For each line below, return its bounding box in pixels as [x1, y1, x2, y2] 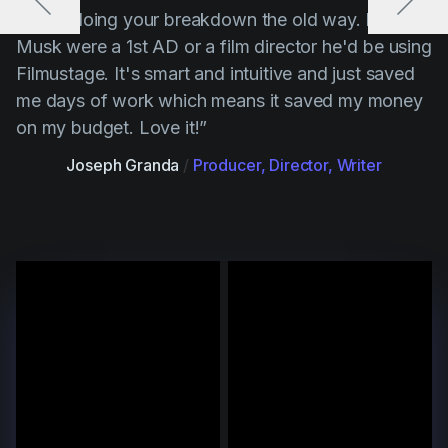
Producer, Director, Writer [192, 155, 382, 176]
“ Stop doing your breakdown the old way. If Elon [16, 9, 418, 31]
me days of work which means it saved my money [16, 90, 423, 112]
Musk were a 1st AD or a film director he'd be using [16, 36, 432, 58]
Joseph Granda [66, 155, 180, 176]
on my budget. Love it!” [16, 117, 208, 139]
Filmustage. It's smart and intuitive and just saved [16, 63, 415, 85]
